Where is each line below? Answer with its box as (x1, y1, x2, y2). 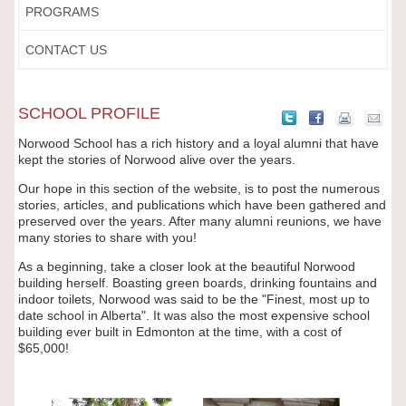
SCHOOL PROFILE (17, 104, 160, 122)
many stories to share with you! (17, 230, 197, 245)
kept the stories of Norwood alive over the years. (17, 152, 295, 167)
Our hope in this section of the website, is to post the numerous (17, 181, 380, 196)
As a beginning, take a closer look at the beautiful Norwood (17, 259, 355, 274)
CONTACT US (24, 43, 107, 57)
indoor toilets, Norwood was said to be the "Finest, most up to (17, 292, 370, 306)
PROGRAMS (24, 5, 99, 19)
